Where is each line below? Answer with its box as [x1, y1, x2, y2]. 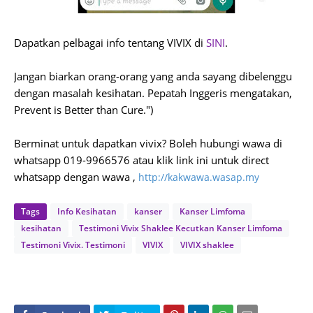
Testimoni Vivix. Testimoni [21, 239, 125, 251]
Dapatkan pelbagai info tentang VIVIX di [14, 36, 206, 50]
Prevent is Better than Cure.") [14, 103, 153, 117]
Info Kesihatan [57, 205, 117, 217]
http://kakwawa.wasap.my [138, 170, 259, 184]
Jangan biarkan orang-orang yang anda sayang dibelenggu [14, 69, 292, 83]
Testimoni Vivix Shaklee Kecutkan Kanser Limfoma [79, 222, 282, 234]
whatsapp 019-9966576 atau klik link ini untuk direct [14, 153, 269, 167]
